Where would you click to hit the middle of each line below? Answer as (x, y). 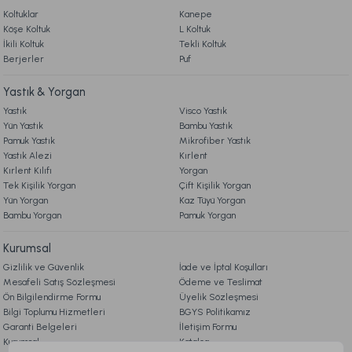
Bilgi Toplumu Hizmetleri (54, 312)
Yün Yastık (23, 126)
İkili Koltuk (24, 44)
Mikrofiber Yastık (215, 141)
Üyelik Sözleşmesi (219, 297)
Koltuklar (21, 14)
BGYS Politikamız (215, 312)
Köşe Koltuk (27, 29)
